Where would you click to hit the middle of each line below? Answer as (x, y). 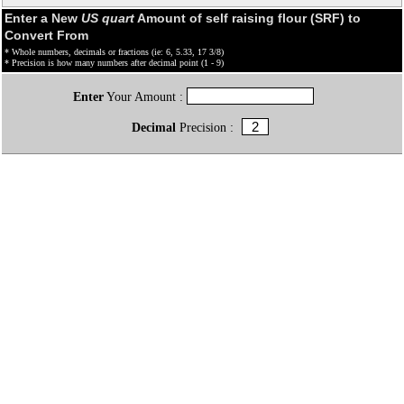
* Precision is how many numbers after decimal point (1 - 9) (114, 62)
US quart (108, 18)
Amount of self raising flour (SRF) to (248, 18)
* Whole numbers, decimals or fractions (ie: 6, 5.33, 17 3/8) (114, 51)
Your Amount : (145, 96)
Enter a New (43, 18)
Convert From (46, 35)
